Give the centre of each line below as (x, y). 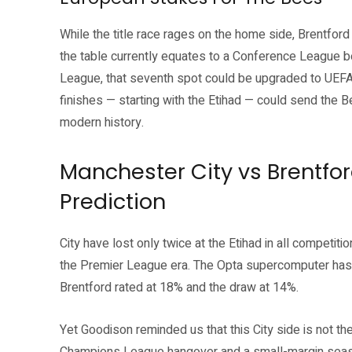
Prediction (113, 202)
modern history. (102, 123)
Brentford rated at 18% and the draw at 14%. (179, 288)
